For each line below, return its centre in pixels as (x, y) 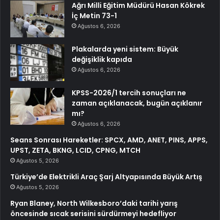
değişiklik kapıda (102, 59)
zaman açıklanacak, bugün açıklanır (137, 103)
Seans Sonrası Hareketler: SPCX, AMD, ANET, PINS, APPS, (109, 140)
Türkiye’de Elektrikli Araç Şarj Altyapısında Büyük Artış (106, 177)
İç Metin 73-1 (94, 15)
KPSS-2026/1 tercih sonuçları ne (129, 93)
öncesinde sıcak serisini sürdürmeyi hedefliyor (93, 213)
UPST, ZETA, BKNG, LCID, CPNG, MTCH (75, 150)
